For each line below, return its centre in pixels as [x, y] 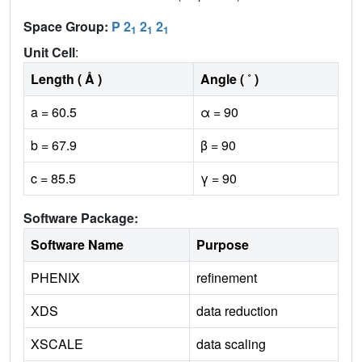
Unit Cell [49, 52]
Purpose [223, 244]
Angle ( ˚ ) [229, 78]
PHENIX [55, 277]
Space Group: [67, 26]
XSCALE [57, 343]
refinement [227, 277]
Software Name [77, 244]
